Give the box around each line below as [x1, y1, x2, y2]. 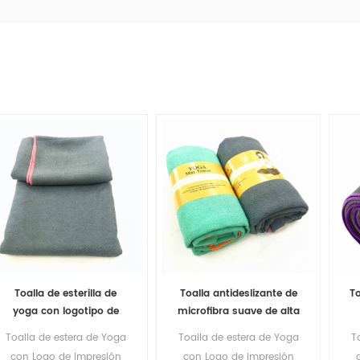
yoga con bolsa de [192, 339, 284, 355]
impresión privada [20, 321, 111, 337]
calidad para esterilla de [178, 321, 298, 337]
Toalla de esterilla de [14, 286, 117, 302]
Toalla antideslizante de [179, 286, 297, 302]
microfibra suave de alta [177, 304, 300, 320]
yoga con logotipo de [12, 304, 119, 320]
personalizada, [29, 339, 102, 355]
